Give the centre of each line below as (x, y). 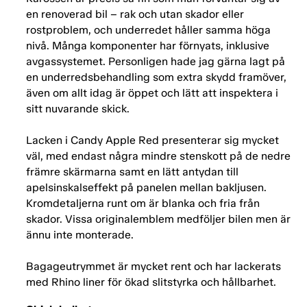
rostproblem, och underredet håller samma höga (148, 30)
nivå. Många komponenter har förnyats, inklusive (148, 46)
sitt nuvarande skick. (78, 109)
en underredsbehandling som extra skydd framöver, (156, 77)
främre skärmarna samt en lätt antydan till (132, 172)
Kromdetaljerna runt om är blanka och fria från (143, 204)
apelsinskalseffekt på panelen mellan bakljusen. (146, 188)
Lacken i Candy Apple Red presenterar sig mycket (152, 140)
